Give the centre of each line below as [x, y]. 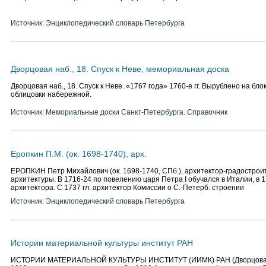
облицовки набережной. [51, 94]
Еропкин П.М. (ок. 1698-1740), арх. [79, 154]
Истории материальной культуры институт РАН [102, 243]
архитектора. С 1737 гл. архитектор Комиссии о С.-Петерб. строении [127, 188]
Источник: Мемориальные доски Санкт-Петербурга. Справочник [119, 112]
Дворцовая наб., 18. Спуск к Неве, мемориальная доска [120, 69]
